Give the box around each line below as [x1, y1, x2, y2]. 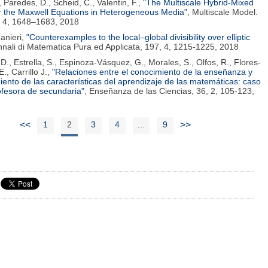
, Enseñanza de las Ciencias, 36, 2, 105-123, [84, 86, 254, 96]
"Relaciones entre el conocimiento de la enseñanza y [52, 67, 252, 77]
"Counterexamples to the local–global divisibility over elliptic [26, 32, 250, 42]
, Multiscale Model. [187, 7, 258, 17]
